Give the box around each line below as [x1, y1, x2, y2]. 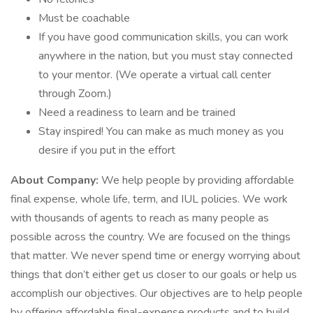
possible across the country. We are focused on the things [10, 229, 291, 245]
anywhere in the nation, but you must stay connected [38, 48, 293, 64]
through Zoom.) [38, 86, 112, 101]
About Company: [10, 173, 99, 188]
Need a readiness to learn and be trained [38, 105, 235, 120]
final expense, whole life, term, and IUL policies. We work [10, 191, 288, 207]
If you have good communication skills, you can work [38, 29, 289, 45]
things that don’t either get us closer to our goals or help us [10, 267, 297, 282]
